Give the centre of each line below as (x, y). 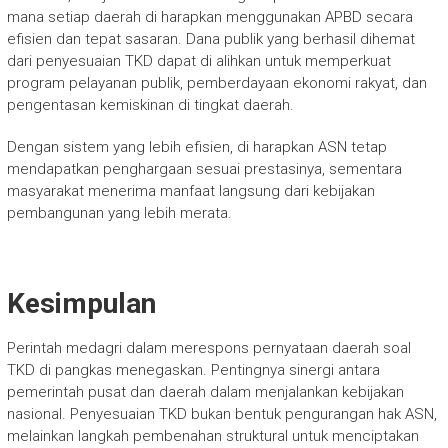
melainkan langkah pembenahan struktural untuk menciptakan (212, 435)
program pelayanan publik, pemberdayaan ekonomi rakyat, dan (216, 82)
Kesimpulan (81, 303)
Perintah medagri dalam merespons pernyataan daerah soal (208, 347)
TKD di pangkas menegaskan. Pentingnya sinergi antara (193, 369)
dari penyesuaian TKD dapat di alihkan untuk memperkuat (198, 60)
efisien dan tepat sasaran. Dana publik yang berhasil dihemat (210, 38)
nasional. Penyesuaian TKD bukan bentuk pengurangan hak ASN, (221, 413)
